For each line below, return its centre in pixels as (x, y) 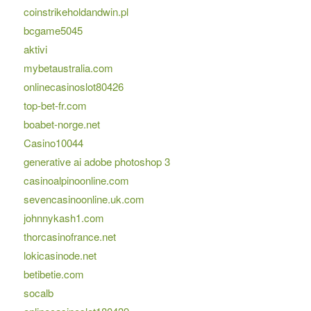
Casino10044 (53, 143)
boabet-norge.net (61, 124)
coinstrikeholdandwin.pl (76, 12)
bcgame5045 (53, 31)
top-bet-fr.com (55, 106)
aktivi (35, 49)
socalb (38, 293)
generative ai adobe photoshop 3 (96, 162)
